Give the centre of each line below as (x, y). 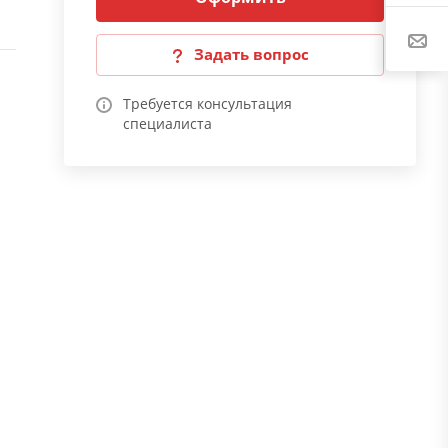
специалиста (167, 123)
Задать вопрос (251, 54)
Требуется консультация (207, 103)
